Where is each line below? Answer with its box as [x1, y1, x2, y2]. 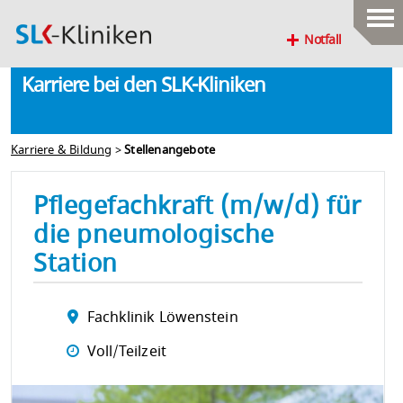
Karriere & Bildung [11, 141, 112, 159]
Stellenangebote [124, 141, 216, 159]
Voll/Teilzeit [86, 341, 166, 363]
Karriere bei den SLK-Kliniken [22, 71, 265, 100]
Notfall [304, 31, 342, 49]
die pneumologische [33, 217, 274, 254]
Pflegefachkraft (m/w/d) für [33, 188, 362, 225]
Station [33, 246, 118, 282]
